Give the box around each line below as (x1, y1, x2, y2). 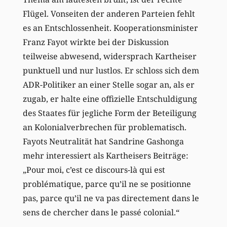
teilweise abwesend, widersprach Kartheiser (22, 51, 197, 62)
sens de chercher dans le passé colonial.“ (22, 207, 179, 218)
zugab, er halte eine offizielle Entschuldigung (22, 93, 197, 105)
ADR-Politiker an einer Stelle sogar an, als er (22, 79, 195, 91)
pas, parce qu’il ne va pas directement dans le (22, 193, 199, 204)
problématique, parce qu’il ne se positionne (22, 178, 191, 190)
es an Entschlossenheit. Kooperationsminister (22, 22, 198, 34)
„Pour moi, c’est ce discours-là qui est (22, 164, 165, 176)
